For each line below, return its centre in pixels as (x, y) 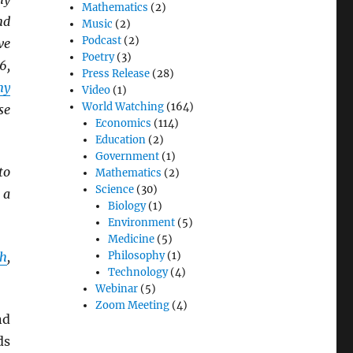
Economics (123, 124)
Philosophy (136, 256)
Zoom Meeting (132, 306)
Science (114, 190)
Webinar (116, 289)
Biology (126, 206)
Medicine (131, 240)
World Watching (123, 107)
